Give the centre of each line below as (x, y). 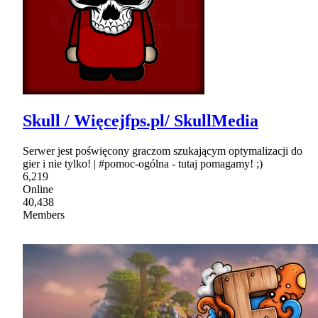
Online (38, 189)
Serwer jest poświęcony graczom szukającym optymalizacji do (163, 150)
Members (44, 214)
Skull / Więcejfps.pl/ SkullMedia (141, 120)
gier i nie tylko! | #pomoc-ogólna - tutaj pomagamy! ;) (143, 163)
